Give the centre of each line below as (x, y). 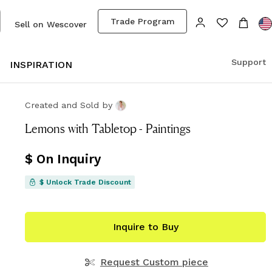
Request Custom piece (154, 262)
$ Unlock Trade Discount (86, 182)
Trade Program (142, 21)
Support (249, 62)
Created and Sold (64, 105)
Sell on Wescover (51, 25)
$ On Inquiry (63, 159)
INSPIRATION (41, 65)
